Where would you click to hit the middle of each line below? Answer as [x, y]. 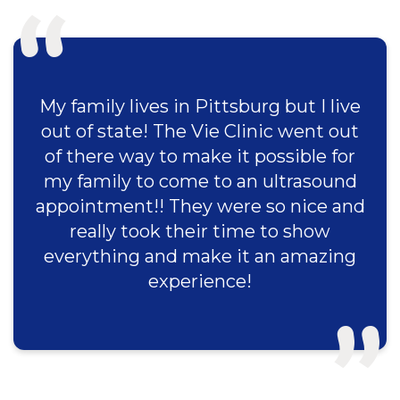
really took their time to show [200, 231]
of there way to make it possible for [200, 156]
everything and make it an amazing [200, 256]
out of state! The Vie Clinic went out [200, 131]
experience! [200, 281]
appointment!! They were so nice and [200, 206]
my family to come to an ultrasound [200, 181]
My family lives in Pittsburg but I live [200, 106]
